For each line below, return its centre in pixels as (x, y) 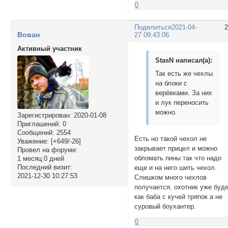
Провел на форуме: (47, 150)
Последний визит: (45, 167)
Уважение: (33, 141)
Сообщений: (36, 132)
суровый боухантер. (165, 207)
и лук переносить (182, 103)
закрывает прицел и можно (176, 149)
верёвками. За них (184, 93)
